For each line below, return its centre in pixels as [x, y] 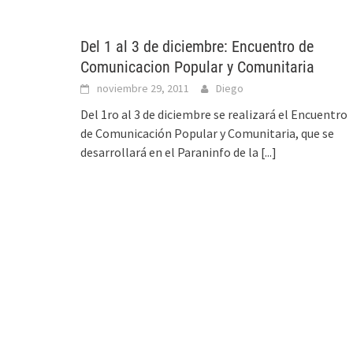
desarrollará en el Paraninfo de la [171, 152]
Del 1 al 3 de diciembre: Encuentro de [197, 46]
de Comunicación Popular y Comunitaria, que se [207, 133]
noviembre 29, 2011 [143, 88]
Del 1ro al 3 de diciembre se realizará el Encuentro [214, 114]
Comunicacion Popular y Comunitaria [197, 67]
